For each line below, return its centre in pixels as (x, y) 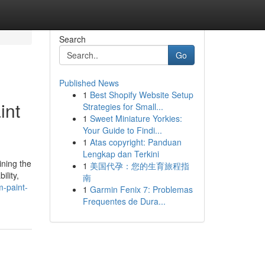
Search (72, 39)
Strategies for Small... (123, 106)
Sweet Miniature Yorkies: (136, 118)
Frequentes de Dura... (124, 201)
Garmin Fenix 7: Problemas (141, 189)
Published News (89, 83)
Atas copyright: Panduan (135, 142)
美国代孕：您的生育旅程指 (139, 166)
